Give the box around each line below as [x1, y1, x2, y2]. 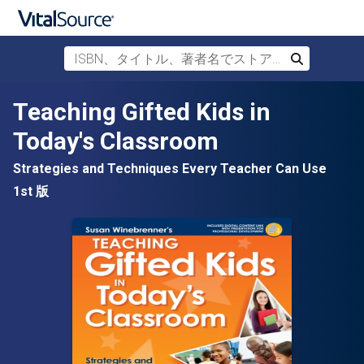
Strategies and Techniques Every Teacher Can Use [13, 161, 327, 176]
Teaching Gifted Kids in [13, 97, 271, 126]
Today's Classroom [13, 127, 219, 155]
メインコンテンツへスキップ [19, 91, 188, 106]
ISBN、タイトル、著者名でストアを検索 [63, 48, 301, 63]
